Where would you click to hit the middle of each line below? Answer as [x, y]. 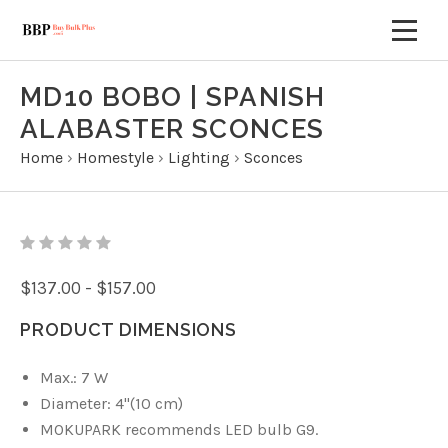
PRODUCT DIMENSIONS [129, 329]
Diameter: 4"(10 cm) [111, 403]
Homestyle [115, 157]
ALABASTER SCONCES [172, 129]
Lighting [199, 157]
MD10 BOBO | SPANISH [173, 97]
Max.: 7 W [74, 377]
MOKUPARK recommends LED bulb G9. [179, 429]
